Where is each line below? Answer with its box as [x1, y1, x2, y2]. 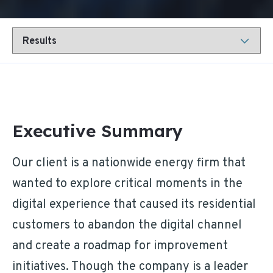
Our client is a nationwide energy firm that [12, 155, 246, 171]
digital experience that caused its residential [12, 197, 256, 213]
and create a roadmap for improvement [12, 238, 228, 254]
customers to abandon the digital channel [12, 218, 242, 233]
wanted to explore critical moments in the [12, 176, 243, 192]
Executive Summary [12, 120, 183, 141]
